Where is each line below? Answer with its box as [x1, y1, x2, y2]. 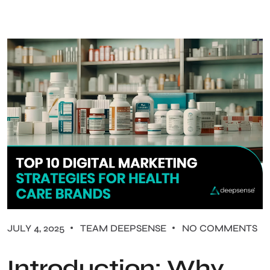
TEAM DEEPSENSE [80, 222, 166, 234]
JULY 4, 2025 [7, 222, 67, 234]
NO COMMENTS [182, 222, 257, 234]
